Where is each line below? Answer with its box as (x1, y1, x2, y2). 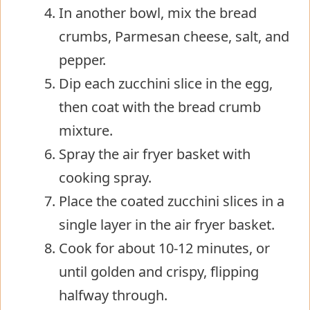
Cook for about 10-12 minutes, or (59, 238, 270, 257)
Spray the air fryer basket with (59, 144, 250, 163)
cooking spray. (59, 167, 152, 187)
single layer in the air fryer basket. (59, 215, 275, 234)
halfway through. (59, 285, 167, 304)
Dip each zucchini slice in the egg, (59, 73, 273, 93)
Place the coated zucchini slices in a (59, 191, 284, 210)
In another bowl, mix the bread (59, 3, 257, 22)
